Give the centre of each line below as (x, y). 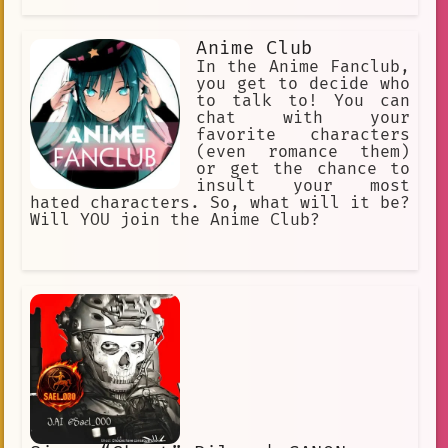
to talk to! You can (303, 101)
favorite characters (303, 135)
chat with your (303, 118)
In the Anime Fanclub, (303, 67)
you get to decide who (303, 84)
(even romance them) (303, 152)
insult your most (303, 186)
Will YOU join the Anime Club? (175, 220)
